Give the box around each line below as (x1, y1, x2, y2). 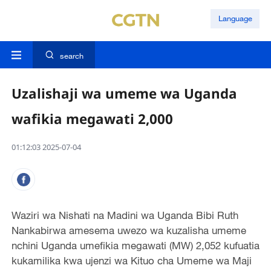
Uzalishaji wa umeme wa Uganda (11, 84, 237, 103)
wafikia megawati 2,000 (11, 109, 173, 129)
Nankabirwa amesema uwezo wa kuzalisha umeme (11, 224, 246, 237)
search (59, 51, 83, 61)
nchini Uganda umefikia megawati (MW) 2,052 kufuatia (11, 239, 260, 252)
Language (218, 13, 252, 24)
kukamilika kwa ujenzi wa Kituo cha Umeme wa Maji (11, 254, 252, 267)
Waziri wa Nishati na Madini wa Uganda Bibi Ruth (11, 209, 238, 222)
